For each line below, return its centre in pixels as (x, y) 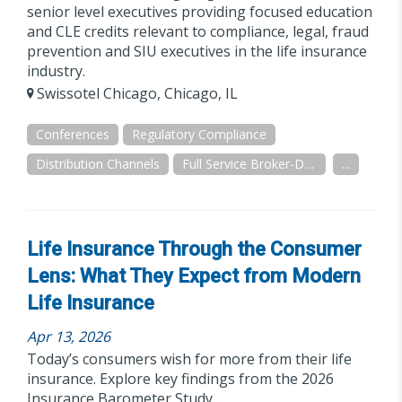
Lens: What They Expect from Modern (194, 276)
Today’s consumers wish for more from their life (189, 359)
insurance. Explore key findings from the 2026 (180, 379)
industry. (56, 71)
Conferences (73, 134)
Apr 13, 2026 (69, 336)
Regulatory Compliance (199, 134)
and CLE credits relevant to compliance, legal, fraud (198, 31)
